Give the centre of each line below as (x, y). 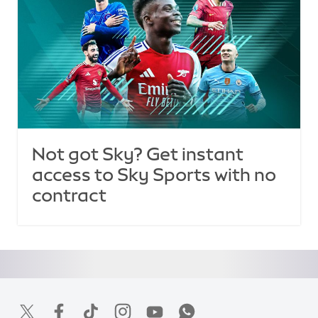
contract (69, 196)
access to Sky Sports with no (154, 175)
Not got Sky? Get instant (137, 154)
